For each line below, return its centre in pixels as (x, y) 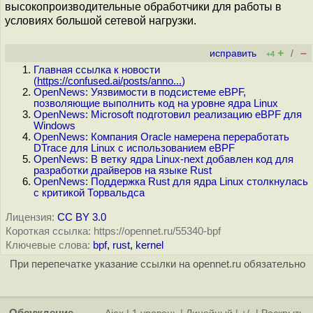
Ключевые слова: (48, 245)
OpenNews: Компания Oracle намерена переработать (161, 137)
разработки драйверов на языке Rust (123, 170)
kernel (150, 245)
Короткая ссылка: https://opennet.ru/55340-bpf (113, 231)
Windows (54, 126)
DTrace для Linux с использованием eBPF (134, 148)
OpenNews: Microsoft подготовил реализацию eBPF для (168, 115)
